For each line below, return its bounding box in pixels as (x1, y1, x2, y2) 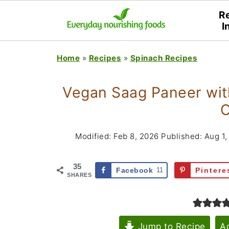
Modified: (75, 131, 114, 141)
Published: (158, 131, 204, 141)
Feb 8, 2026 (113, 131, 159, 141)
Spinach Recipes (130, 53, 197, 63)
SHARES (67, 172, 91, 178)
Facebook (116, 166, 153, 174)
